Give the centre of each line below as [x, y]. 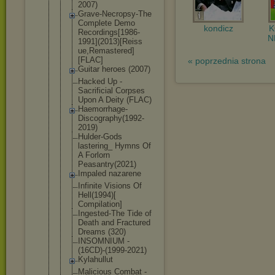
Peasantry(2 [99, 164]
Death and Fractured [114, 223]
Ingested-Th [99, 213]
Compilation [99, 204]
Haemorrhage [102, 109]
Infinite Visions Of [110, 186]
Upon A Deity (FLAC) [115, 100]
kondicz [218, 28]
